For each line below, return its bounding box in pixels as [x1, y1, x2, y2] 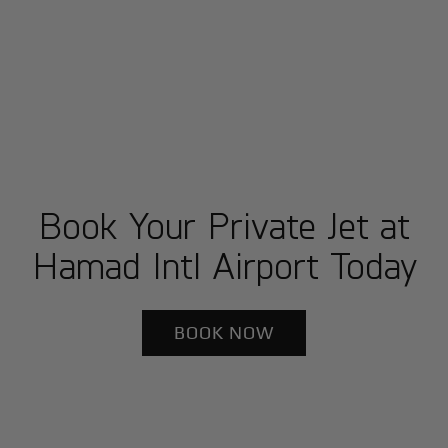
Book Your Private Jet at [38, 202, 410, 248]
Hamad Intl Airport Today [31, 242, 417, 288]
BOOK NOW [174, 322, 274, 344]
